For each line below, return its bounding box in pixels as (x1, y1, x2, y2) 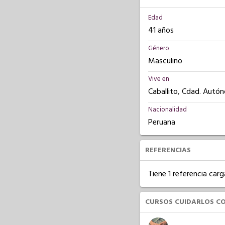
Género (148, 44, 169, 53)
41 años (148, 25, 174, 36)
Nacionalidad (148, 105, 187, 114)
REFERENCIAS (145, 145, 191, 155)
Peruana (148, 117, 175, 128)
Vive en (148, 74, 169, 83)
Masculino (148, 55, 182, 66)
